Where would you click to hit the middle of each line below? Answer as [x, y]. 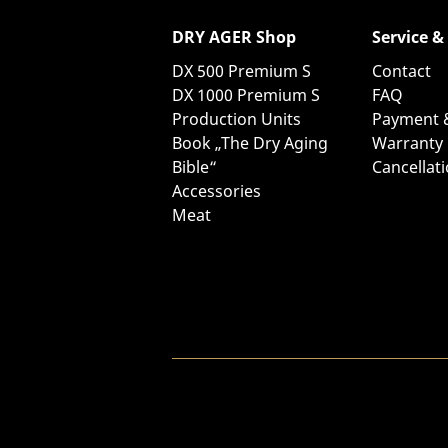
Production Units [236, 119]
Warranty [407, 143]
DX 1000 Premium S [246, 95]
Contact [401, 71]
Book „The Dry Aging [250, 143]
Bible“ [194, 167]
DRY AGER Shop [234, 37]
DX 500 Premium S [241, 71]
